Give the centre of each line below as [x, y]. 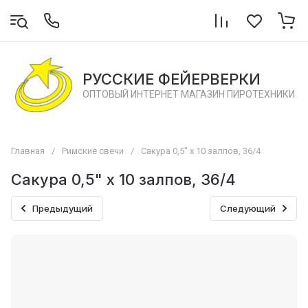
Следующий [248, 208]
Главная [28, 151]
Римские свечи [93, 151]
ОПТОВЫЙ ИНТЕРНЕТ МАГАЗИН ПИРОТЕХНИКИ [188, 94]
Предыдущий [63, 208]
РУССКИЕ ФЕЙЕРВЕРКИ [171, 79]
